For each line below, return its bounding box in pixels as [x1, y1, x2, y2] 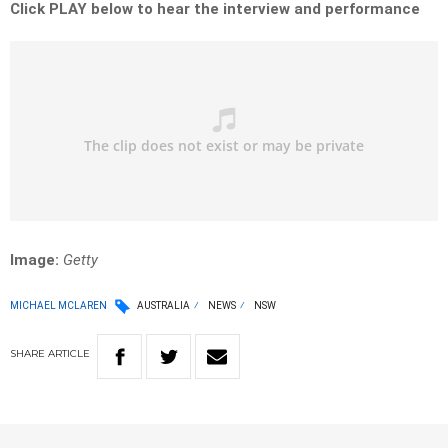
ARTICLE [48, 347, 90, 361]
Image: [10, 251, 63, 270]
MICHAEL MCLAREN [10, 299, 107, 311]
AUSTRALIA [137, 300, 190, 312]
